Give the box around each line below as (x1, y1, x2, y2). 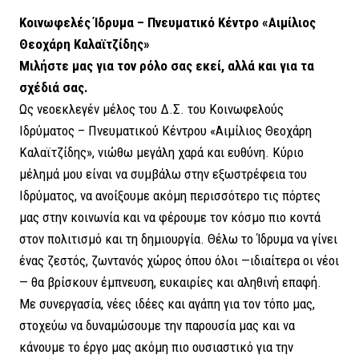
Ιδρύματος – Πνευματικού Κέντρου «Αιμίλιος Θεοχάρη (19, 123, 312, 139)
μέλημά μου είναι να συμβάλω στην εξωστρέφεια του (19, 166, 307, 183)
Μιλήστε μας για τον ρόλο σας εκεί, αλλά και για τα (19, 58, 314, 75)
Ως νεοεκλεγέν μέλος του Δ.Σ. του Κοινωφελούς (19, 101, 284, 118)
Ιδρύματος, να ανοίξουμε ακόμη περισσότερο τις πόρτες (19, 188, 321, 204)
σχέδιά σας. (19, 79, 88, 96)
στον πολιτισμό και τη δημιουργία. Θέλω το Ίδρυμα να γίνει (19, 231, 337, 248)
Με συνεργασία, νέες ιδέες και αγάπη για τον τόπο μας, (19, 296, 315, 313)
